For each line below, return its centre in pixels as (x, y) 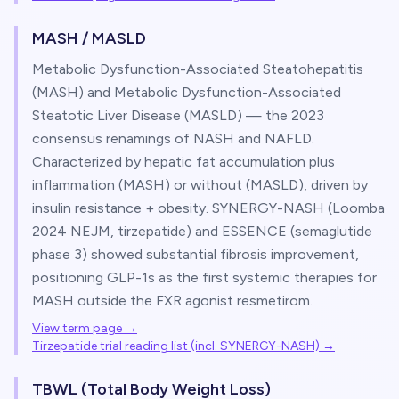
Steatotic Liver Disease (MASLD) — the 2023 (178, 115)
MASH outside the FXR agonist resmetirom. (172, 301)
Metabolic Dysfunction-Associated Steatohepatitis (198, 69)
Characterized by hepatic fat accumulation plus (183, 162)
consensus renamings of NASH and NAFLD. (173, 138)
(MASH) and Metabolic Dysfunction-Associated (187, 92)
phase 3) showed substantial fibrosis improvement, (195, 254)
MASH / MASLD (89, 38)
